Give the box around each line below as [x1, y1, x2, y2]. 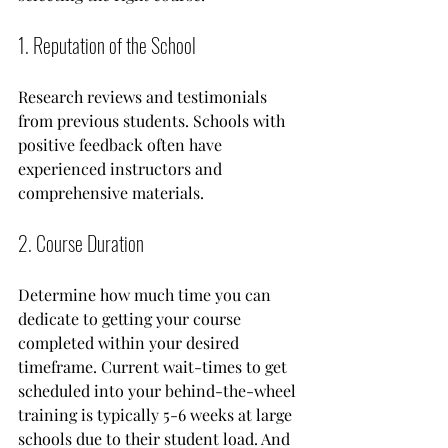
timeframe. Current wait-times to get [18, 355, 291, 377]
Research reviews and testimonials [18, 85, 271, 107]
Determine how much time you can [18, 283, 275, 305]
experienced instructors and [18, 157, 226, 179]
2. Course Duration [18, 227, 144, 258]
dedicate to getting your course [18, 307, 245, 329]
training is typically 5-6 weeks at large [18, 403, 296, 425]
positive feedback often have [18, 133, 226, 155]
